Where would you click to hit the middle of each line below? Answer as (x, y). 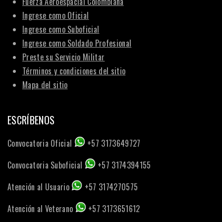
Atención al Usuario (40, 187)
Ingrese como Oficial (56, 15)
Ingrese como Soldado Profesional (77, 43)
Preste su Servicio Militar (64, 57)
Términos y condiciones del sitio (74, 71)
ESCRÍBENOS (31, 120)
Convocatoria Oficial (41, 143)
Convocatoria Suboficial (46, 165)
